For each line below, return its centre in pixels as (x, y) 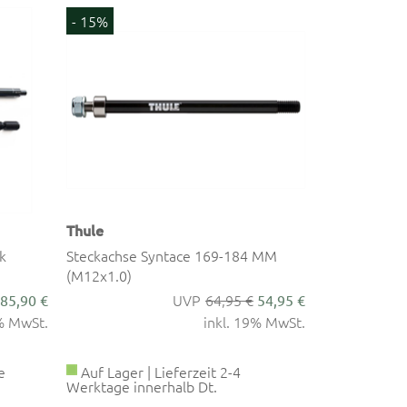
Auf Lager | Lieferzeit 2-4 (159, 371)
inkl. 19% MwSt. (254, 321)
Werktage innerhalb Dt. (142, 386)
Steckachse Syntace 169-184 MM (172, 255)
